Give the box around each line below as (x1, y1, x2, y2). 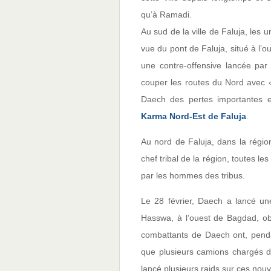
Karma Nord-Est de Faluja (141, 111, 246, 121)
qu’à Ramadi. (141, 10, 192, 19)
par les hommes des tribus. (141, 171, 245, 180)
